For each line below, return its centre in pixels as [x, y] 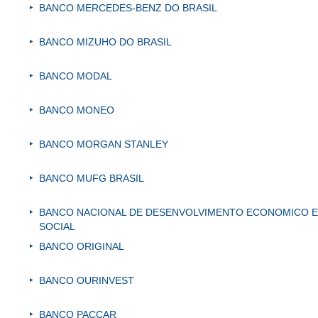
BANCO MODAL [76, 76]
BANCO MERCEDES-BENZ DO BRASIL [128, 8]
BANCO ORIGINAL [82, 247]
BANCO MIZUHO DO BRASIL [105, 42]
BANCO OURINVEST [87, 281]
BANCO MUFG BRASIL [92, 179]
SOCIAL [57, 227]
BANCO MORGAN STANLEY [104, 144]
